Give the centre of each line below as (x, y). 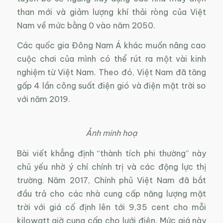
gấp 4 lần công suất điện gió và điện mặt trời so (111, 86)
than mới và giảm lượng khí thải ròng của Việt (111, 12)
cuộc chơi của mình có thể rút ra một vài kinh (111, 59)
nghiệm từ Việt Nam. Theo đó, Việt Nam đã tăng (111, 72)
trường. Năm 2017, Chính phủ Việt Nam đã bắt (111, 180)
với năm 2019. (43, 99)
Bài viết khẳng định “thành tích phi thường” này (111, 153)
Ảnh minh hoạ (111, 133)
